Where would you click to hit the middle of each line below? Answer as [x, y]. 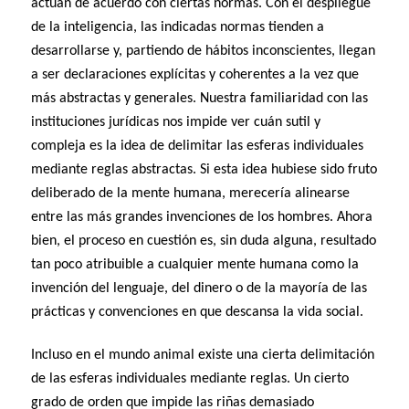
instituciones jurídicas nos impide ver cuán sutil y [176, 123]
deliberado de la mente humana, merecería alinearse [191, 194]
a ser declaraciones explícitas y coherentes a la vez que [195, 75]
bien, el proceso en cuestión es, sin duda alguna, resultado [204, 241]
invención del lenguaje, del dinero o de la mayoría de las [199, 289]
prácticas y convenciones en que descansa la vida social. [198, 313]
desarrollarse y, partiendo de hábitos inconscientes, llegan [204, 52]
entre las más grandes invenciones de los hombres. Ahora [202, 218]
